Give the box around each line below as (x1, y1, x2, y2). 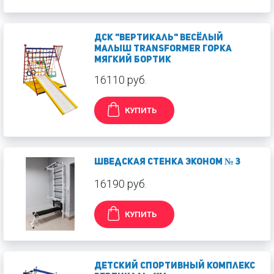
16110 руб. (94, 73, 147, 86)
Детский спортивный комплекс (94, 262, 255, 271)
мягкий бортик (94, 56, 171, 65)
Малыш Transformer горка (94, 45, 232, 54)
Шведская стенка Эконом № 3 (94, 158, 240, 167)
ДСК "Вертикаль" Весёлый (94, 34, 223, 43)
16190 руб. (94, 177, 147, 190)
